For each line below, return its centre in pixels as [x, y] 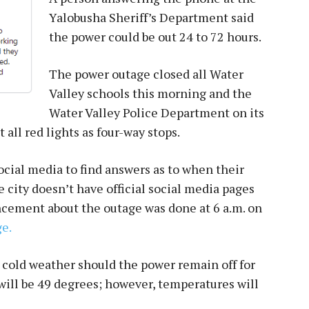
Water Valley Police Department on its [157, 112]
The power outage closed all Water [146, 73]
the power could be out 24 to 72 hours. [155, 36]
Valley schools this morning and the [150, 93]
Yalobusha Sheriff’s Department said [151, 17]
